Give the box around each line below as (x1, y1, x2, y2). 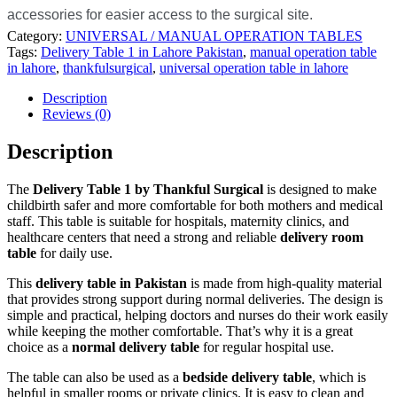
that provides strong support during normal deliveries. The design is (7, 291, 383, 307)
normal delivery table (72, 339, 199, 354)
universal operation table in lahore (160, 59, 348, 75)
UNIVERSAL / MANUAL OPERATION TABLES (66, 27, 362, 43)
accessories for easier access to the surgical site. (7, 6, 313, 22)
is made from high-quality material (187, 275, 382, 291)
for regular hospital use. (199, 339, 334, 354)
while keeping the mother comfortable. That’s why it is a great (7, 323, 353, 339)
